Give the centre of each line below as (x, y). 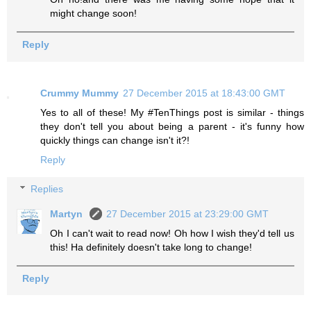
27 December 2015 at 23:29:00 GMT (188, 213)
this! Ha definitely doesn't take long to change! (151, 247)
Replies (47, 188)
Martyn (68, 213)
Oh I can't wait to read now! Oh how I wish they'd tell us (172, 233)
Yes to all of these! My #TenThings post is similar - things (172, 113)
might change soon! (94, 14)
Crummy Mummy (79, 93)
